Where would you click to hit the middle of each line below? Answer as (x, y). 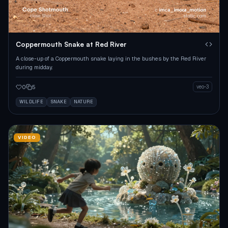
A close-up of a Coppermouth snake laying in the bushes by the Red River (111, 59)
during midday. (34, 67)
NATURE (83, 102)
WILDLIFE (31, 102)
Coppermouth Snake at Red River (71, 45)
